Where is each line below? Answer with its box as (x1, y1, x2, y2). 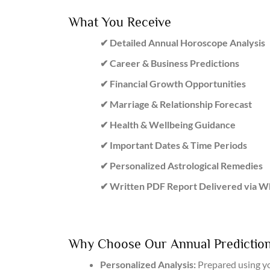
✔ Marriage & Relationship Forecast (100, 98, 252, 110)
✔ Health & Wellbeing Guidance (100, 119, 236, 131)
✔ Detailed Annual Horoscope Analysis (100, 37, 265, 49)
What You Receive (69, 14, 171, 30)
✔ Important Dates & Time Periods (100, 139, 247, 151)
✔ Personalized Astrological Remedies (100, 160, 263, 172)
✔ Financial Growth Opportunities (100, 78, 246, 90)
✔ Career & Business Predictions (100, 57, 239, 69)
